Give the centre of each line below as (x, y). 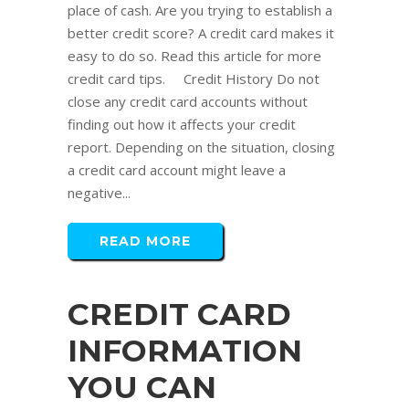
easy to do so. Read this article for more (194, 56)
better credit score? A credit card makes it (201, 33)
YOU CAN (142, 388)
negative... (99, 193)
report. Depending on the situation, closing (201, 147)
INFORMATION (185, 351)
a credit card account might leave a (177, 170)
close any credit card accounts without (188, 102)
